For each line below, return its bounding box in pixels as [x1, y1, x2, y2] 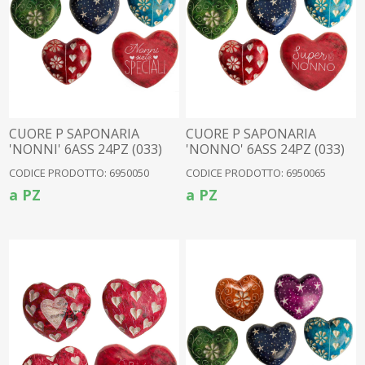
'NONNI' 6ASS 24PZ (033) [9, 140, 163, 159]
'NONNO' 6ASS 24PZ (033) [186, 140, 345, 159]
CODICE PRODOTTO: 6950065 [186, 165, 327, 181]
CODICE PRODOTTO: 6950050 [9, 165, 150, 181]
